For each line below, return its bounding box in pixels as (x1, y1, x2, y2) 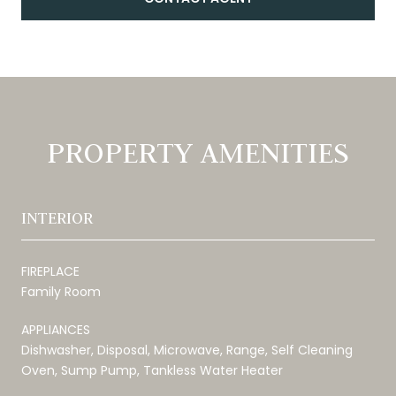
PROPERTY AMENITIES (47, 133, 349, 171)
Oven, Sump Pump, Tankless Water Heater (21, 361, 283, 379)
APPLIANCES (21, 320, 90, 339)
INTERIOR (21, 207, 93, 228)
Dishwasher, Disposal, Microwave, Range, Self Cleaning (21, 340, 353, 359)
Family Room (21, 282, 101, 301)
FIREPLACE (21, 262, 80, 280)
